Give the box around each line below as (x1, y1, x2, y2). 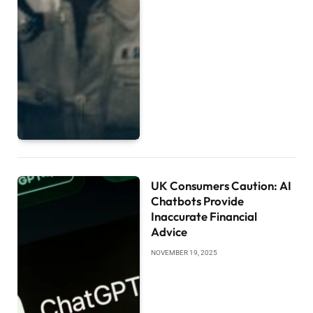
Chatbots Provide (151, 194, 245, 209)
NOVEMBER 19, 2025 (151, 249, 218, 257)
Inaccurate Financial (151, 209, 258, 224)
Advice (151, 224, 188, 240)
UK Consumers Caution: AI (151, 178, 292, 194)
